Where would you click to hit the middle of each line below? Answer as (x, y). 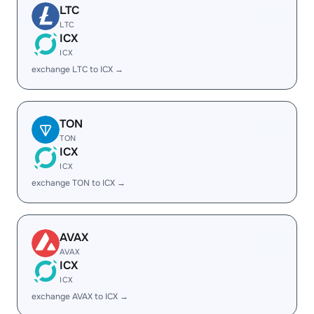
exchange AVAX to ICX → (80, 296)
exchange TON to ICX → (78, 183)
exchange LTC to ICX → (77, 69)
